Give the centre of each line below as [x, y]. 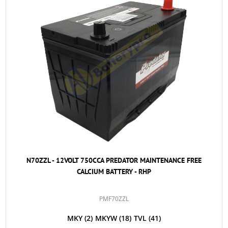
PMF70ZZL [114, 198]
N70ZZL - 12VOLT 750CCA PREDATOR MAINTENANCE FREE [114, 160]
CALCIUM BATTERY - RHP [114, 171]
